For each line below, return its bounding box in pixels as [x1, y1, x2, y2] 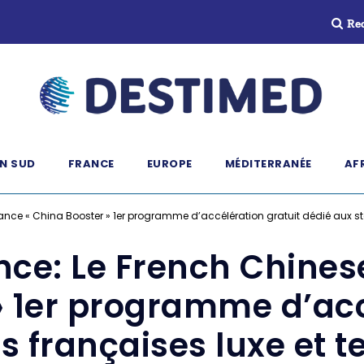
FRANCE [67, 156, 115, 171]
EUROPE [146, 156, 193, 171]
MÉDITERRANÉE [224, 156, 312, 171]
